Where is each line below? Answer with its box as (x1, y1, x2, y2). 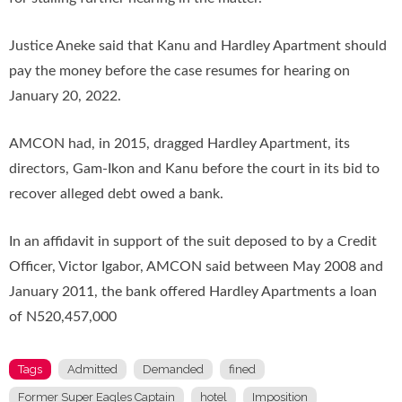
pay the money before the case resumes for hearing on (9, 64, 350, 79)
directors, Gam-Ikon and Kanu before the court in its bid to (9, 162, 380, 177)
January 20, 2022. (9, 89, 121, 104)
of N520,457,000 (9, 310, 117, 325)
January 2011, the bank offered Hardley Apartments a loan (9, 284, 377, 300)
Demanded (143, 363, 204, 377)
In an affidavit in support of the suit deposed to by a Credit (9, 234, 377, 249)
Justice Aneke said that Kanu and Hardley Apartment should (9, 39, 387, 54)
